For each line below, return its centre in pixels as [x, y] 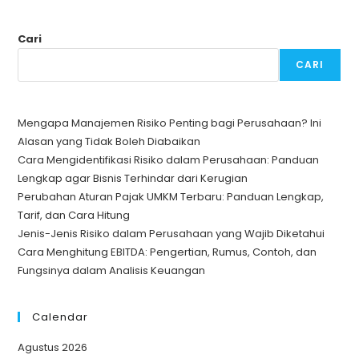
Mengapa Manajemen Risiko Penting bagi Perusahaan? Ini [170, 123]
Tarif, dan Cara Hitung [74, 215]
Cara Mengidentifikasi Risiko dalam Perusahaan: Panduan [169, 159]
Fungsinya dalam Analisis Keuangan [112, 270]
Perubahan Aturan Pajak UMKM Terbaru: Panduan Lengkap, [171, 196]
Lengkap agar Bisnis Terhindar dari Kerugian [133, 178]
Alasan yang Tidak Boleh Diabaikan [109, 141]
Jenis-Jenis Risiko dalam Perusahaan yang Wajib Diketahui [171, 233]
